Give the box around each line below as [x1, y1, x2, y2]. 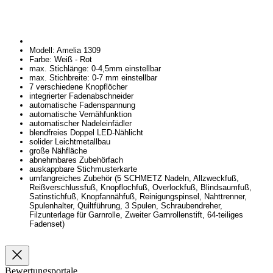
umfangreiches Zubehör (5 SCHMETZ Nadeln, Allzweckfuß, [29, 173, 239, 183]
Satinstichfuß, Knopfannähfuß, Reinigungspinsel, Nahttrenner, [29, 191, 247, 201]
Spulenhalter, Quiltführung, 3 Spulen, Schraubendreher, [29, 200, 222, 210]
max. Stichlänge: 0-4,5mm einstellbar [29, 63, 161, 73]
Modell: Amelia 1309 [29, 45, 101, 55]
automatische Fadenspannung [29, 100, 135, 110]
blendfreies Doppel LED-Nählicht [29, 127, 143, 137]
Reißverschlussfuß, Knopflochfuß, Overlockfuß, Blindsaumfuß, [29, 182, 252, 192]
